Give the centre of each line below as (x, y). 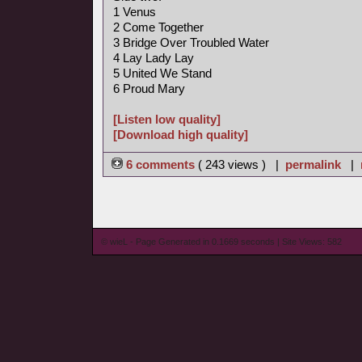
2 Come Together (158, 27)
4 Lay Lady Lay (154, 58)
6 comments (160, 164)
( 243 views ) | (242, 164)
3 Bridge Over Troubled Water (191, 42)
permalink (313, 164)
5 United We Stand (162, 73)
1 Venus (135, 12)
